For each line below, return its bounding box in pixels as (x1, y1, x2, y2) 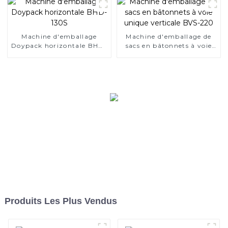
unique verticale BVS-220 (123, 50, 214, 59)
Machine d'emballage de (126, 32, 212, 40)
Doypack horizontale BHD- (11, 41, 107, 49)
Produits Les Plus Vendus (4, 195, 117, 206)
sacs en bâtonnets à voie (125, 41, 212, 49)
